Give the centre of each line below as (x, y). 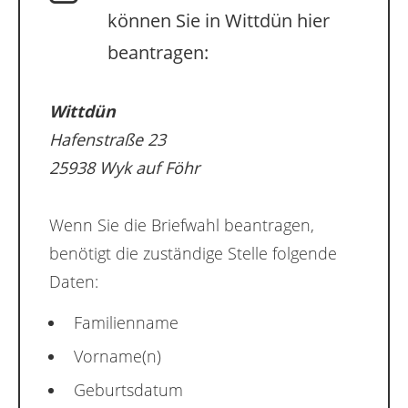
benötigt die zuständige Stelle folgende (193, 254)
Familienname (126, 323)
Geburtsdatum (128, 390)
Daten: (74, 282)
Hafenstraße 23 (107, 140)
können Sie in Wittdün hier (219, 21)
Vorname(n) (117, 357)
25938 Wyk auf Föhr (124, 168)
